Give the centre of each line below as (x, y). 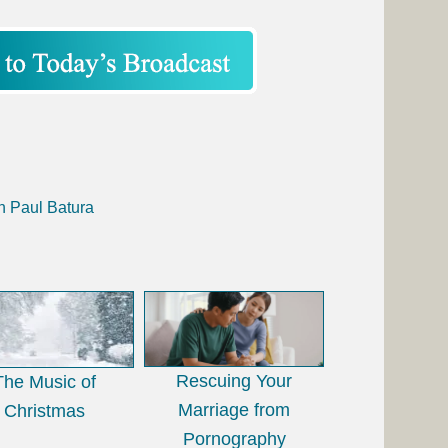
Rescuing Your (234, 380)
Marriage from (234, 409)
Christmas (44, 410)
